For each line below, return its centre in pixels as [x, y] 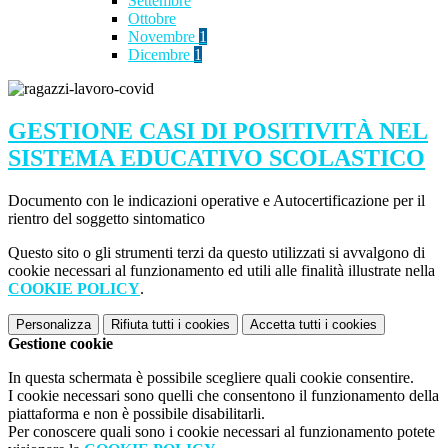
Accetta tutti [285, 324]
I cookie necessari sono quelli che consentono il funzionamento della [223, 395]
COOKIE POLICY [74, 288]
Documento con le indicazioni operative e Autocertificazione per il [216, 200]
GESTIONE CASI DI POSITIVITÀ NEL [218, 131]
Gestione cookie [60, 343]
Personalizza [53, 324]
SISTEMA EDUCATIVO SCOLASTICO [216, 158]
